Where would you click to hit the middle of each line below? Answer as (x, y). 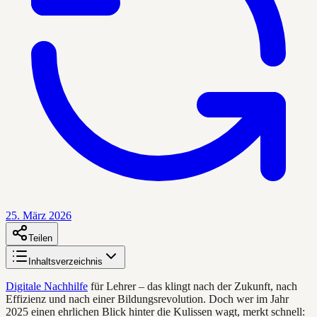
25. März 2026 (39, 215)
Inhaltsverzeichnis (65, 261)
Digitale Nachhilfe (47, 286)
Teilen (40, 238)
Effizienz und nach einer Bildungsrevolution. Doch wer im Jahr (147, 299)
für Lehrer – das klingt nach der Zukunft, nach (192, 286)
